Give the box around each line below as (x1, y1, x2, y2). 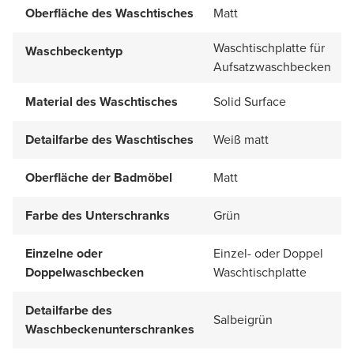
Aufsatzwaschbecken (213, 57, 331, 76)
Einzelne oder (25, 243, 103, 262)
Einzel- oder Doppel (213, 243, 323, 262)
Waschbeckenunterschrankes (25, 319, 194, 338)
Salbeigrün (213, 310, 273, 329)
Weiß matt (213, 130, 269, 149)
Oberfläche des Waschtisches (25, 3, 194, 22)
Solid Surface (213, 92, 286, 111)
